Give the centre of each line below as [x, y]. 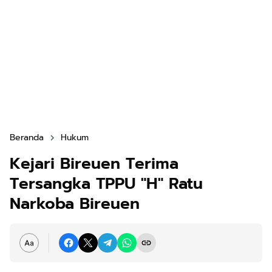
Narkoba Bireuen [75, 204]
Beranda [27, 138]
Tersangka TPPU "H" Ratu [106, 184]
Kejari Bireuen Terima [94, 164]
